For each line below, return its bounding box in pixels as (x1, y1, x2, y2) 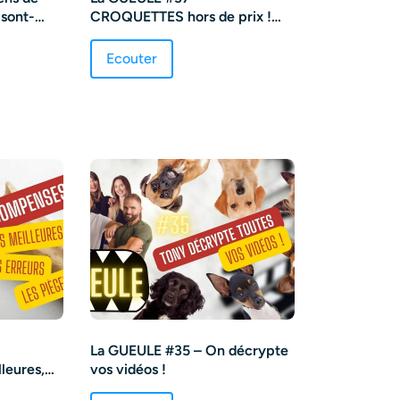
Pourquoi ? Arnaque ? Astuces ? (89, 26, 294, 44)
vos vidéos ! (89, 360, 166, 378)
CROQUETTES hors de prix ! (89, 7, 271, 25)
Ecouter (105, 49, 157, 67)
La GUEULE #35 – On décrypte (89, 341, 288, 359)
